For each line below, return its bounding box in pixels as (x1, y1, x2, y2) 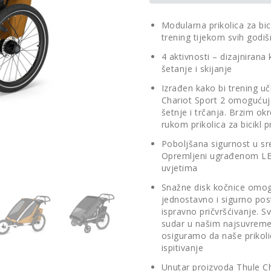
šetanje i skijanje (161, 63, 232, 74)
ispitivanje (161, 242, 204, 253)
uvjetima (161, 162, 198, 174)
